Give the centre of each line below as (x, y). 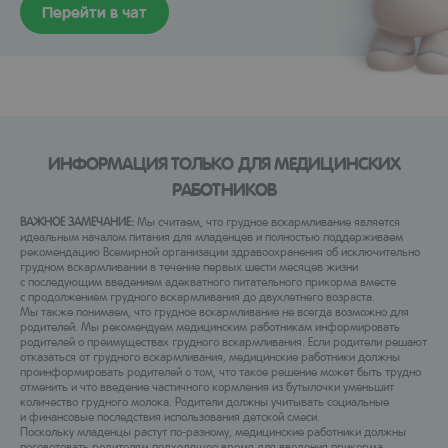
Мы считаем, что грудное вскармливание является (267, 221)
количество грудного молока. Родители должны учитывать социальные (204, 401)
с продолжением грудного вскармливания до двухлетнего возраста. (197, 296)
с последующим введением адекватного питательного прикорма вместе (208, 281)
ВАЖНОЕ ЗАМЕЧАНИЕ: (77, 221)
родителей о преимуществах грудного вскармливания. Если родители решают (223, 341)
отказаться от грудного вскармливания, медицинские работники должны (210, 356)
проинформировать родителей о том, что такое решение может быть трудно (220, 371)
